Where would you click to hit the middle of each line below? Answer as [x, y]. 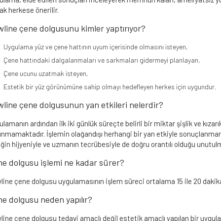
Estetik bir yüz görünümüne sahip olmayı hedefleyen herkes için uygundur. [110, 86]
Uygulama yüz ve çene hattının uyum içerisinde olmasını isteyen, [95, 46]
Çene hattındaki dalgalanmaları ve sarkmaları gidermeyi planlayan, [102, 60]
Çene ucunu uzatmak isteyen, [46, 73]
